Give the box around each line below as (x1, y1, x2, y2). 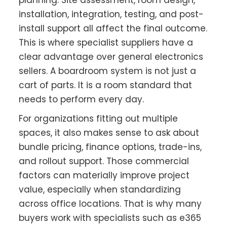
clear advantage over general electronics (19, 51, 204, 63)
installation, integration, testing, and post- (19, 8, 204, 21)
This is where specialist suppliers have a (19, 36, 194, 49)
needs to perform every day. (19, 93, 144, 106)
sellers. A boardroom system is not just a (19, 65, 197, 78)
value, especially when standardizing (19, 183, 181, 196)
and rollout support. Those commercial (19, 155, 190, 168)
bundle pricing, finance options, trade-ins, (19, 141, 202, 154)
